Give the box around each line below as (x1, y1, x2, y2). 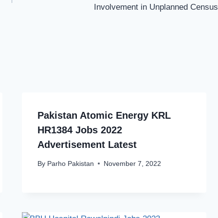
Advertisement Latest (37, 139, 137, 150)
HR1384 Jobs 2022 (37, 125, 123, 136)
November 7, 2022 (103, 160, 161, 167)
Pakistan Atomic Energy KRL (37, 110, 171, 121)
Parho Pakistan (47, 160, 94, 167)
